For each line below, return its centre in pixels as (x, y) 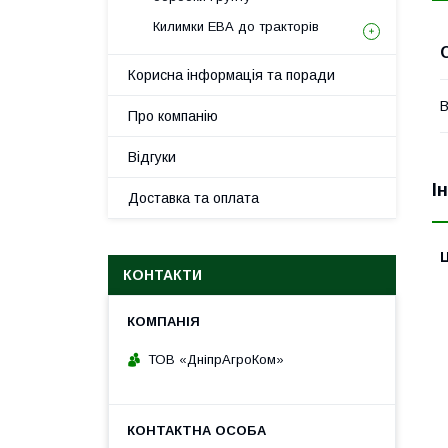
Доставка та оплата (193, 198)
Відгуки (152, 157)
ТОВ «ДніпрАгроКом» (216, 359)
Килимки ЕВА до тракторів (236, 26)
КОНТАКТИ (162, 275)
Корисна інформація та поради (231, 75)
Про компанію (173, 116)
